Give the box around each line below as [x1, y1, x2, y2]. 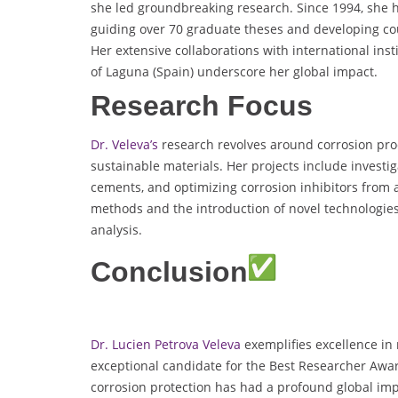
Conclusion [91, 255, 248, 288]
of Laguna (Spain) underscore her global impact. [91, 62, 378, 80]
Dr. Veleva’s [91, 135, 158, 153]
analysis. [91, 220, 142, 238]
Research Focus [91, 89, 313, 122]
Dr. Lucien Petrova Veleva [91, 335, 241, 353]
